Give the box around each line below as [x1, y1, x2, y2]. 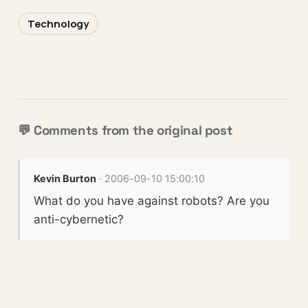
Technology [27, 16, 89, 32]
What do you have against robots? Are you [34, 194, 270, 208]
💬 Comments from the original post [17, 122, 233, 139]
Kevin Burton [34, 173, 97, 185]
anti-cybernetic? [34, 212, 124, 227]
